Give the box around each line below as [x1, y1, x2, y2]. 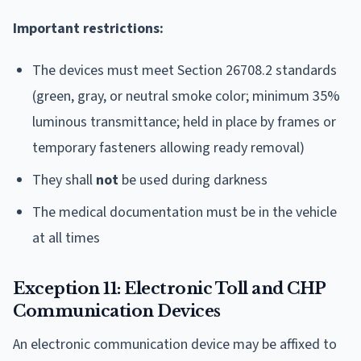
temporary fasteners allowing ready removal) [32, 137, 305, 158]
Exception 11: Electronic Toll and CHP [13, 278, 326, 298]
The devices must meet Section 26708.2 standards [32, 60, 337, 81]
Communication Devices [13, 301, 221, 321]
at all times [32, 227, 100, 248]
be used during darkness [118, 169, 268, 190]
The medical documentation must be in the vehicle [32, 201, 337, 222]
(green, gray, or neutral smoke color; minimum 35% [32, 85, 340, 106]
